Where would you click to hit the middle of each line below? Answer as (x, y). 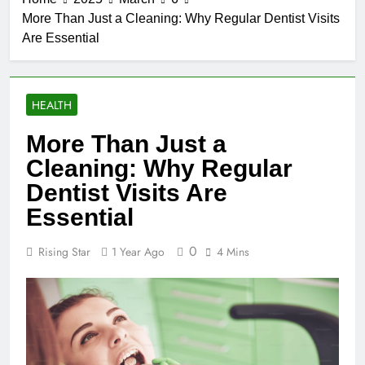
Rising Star (64, 252)
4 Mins (233, 252)
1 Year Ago (138, 252)
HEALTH (52, 106)
